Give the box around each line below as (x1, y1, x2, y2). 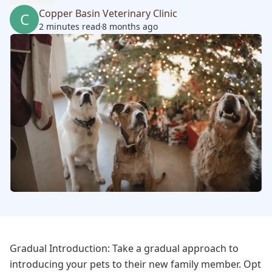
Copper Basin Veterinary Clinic (39, 7, 177, 20)
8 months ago (102, 21, 158, 32)
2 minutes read (39, 21, 101, 32)
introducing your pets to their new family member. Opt (10, 257, 261, 271)
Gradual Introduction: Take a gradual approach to (10, 242, 239, 255)
